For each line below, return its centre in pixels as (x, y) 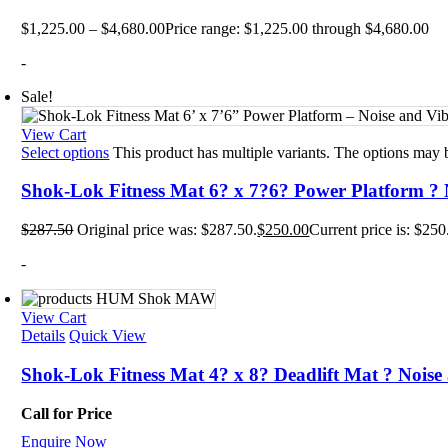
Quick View (108, 336)
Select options (65, 152)
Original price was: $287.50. (167, 230)
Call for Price (67, 413)
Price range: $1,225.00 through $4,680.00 (297, 28)
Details (43, 336)
